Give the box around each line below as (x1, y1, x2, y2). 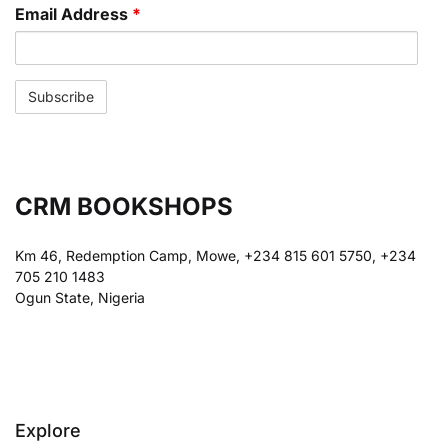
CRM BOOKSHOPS (15, 192, 233, 221)
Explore (15, 420, 81, 441)
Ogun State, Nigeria (15, 289, 145, 306)
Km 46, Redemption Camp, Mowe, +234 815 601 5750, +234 (15, 247, 416, 264)
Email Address (15, 4, 132, 24)
